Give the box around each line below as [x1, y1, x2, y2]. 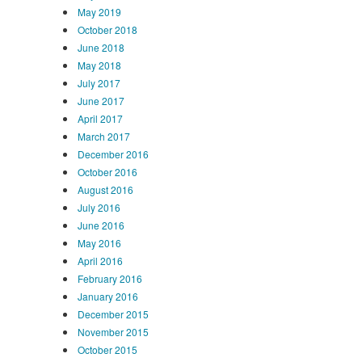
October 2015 [78, 342, 137, 356]
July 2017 [78, 75, 120, 90]
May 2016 [78, 235, 121, 250]
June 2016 [78, 217, 124, 232]
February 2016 [78, 271, 142, 285]
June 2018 [78, 40, 124, 54]
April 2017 [78, 111, 123, 125]
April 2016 [78, 253, 123, 267]
